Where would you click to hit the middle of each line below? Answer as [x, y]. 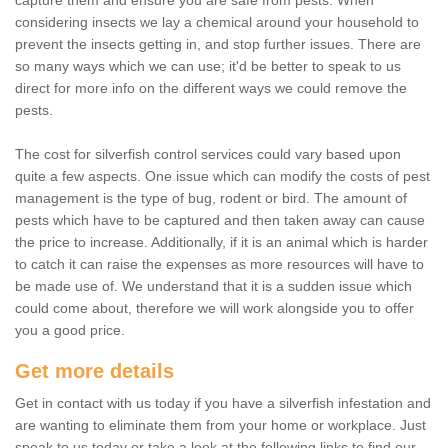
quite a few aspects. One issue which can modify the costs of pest [222, 176]
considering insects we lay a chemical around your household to [217, 22]
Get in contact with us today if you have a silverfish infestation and [223, 403]
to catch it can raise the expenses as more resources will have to [219, 264]
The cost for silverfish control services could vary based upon [208, 154]
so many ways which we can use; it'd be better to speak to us [208, 66]
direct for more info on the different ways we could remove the [211, 88]
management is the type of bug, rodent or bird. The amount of [211, 198]
